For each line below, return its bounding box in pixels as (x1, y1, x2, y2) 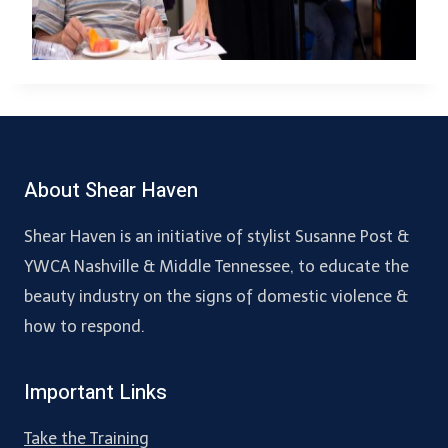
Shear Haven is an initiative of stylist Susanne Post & (24, 227, 409, 247)
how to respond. (24, 317, 145, 337)
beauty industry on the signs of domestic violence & (24, 287, 408, 307)
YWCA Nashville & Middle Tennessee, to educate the (24, 257, 409, 277)
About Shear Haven (24, 176, 198, 206)
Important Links (24, 378, 167, 408)
